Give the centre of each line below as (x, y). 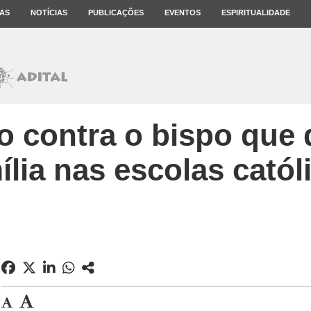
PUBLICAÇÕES (116, 12)
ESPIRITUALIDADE (256, 12)
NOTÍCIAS (49, 12)
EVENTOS (183, 12)
